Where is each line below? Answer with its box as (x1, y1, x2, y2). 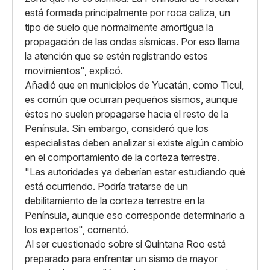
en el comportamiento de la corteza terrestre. (25, 151, 219, 163)
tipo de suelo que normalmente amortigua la (25, 21, 213, 33)
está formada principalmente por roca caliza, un (25, 7, 230, 19)
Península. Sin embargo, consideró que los (25, 122, 209, 134)
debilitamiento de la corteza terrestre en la (25, 195, 205, 207)
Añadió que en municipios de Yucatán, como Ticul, (25, 79, 244, 91)
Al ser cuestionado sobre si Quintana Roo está (25, 238, 226, 250)
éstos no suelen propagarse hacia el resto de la (25, 108, 228, 120)
